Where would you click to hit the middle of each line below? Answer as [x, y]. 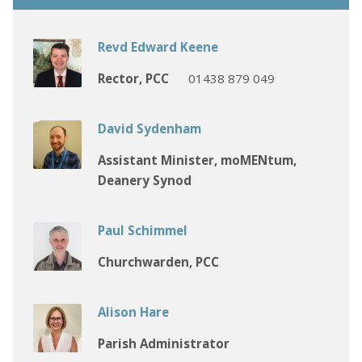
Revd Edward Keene [158, 46]
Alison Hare [133, 311]
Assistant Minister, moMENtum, [197, 160]
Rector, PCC [133, 78]
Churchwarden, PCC [158, 261]
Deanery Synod [144, 180]
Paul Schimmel [142, 230]
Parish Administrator [163, 343]
